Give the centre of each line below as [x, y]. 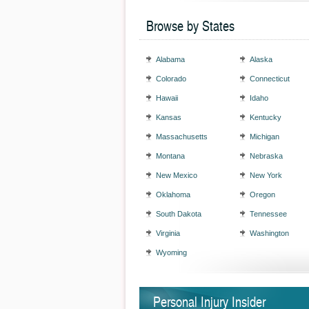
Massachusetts [182, 137]
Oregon [262, 195]
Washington [269, 233]
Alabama [170, 59]
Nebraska [266, 156]
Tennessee [268, 214]
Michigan [265, 137]
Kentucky [266, 117]
